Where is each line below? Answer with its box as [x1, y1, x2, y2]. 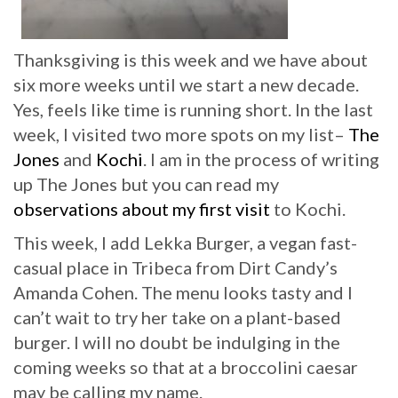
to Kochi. [270, 198, 346, 219]
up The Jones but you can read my [13, 173, 279, 195]
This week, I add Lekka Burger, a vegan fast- [13, 232, 357, 253]
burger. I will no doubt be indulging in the [13, 331, 340, 353]
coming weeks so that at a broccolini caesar [13, 356, 358, 378]
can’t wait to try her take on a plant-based [13, 306, 341, 328]
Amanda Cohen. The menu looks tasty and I [13, 282, 353, 303]
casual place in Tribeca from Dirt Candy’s [13, 257, 338, 278]
